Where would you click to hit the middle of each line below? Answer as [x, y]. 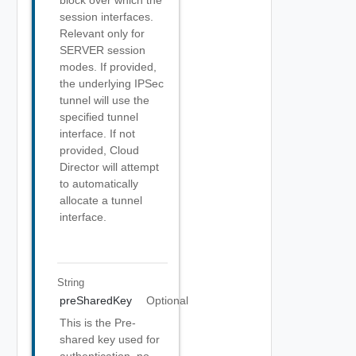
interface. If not [97, 133]
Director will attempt [109, 167]
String [70, 282]
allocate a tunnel [101, 200]
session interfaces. [106, 17]
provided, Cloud [99, 150]
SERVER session [103, 50]
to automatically [99, 184]
